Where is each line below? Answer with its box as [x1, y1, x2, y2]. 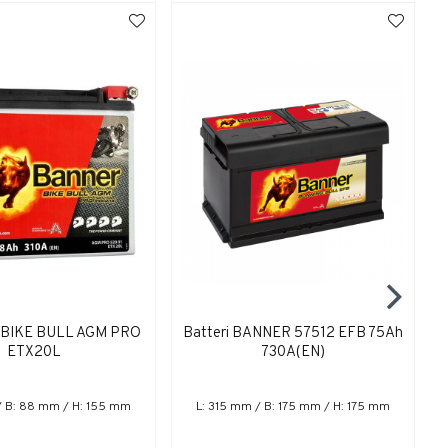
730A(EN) [261, 343, 326, 363]
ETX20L [7, 343, 62, 363]
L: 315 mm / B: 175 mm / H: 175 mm [196, 399, 391, 416]
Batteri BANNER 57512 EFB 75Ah [183, 324, 404, 344]
